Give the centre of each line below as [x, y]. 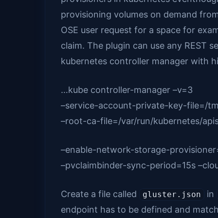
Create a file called [100, 194]
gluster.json [172, 195]
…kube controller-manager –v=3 [127, 90]
